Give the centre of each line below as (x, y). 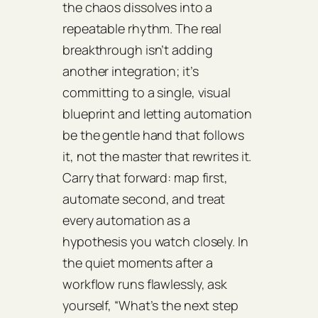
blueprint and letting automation (157, 114)
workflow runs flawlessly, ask (145, 284)
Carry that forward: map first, (145, 178)
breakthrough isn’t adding (138, 50)
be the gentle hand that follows (153, 135)
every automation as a (126, 220)
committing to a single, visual (147, 93)
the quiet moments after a (138, 263)
